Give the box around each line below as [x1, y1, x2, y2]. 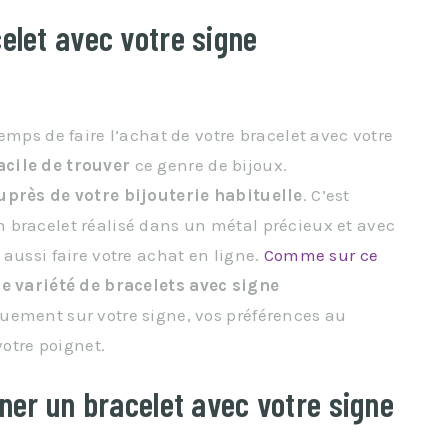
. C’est [302, 185, 350, 205]
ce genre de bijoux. [130, 155, 288, 175]
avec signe [189, 275, 280, 295]
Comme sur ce [263, 245, 379, 265]
